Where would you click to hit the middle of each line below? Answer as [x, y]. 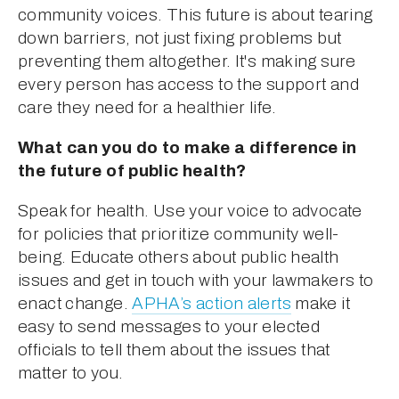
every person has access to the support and [188, 84]
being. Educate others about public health [179, 256]
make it [320, 303]
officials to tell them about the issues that [174, 349]
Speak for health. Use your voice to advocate [190, 210]
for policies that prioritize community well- [179, 233]
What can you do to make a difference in [187, 147]
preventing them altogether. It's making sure [187, 61]
